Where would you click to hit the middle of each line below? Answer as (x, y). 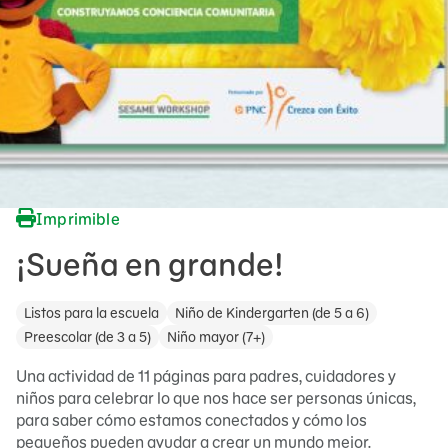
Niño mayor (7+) (216, 337)
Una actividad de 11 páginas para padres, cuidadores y (206, 376)
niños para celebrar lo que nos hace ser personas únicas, (216, 398)
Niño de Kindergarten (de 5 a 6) (272, 313)
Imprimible (78, 218)
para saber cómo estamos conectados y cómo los (191, 420)
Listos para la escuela (91, 313)
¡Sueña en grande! (150, 264)
